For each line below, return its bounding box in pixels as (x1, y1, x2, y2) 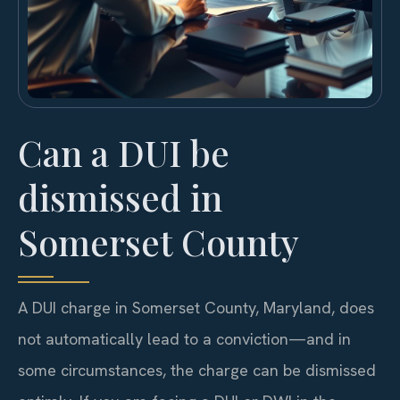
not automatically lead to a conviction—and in (18, 329, 351, 350)
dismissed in (18, 173, 222, 221)
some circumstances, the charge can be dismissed (18, 360, 376, 381)
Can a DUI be (18, 129, 229, 177)
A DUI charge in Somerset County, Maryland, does (18, 297, 374, 319)
